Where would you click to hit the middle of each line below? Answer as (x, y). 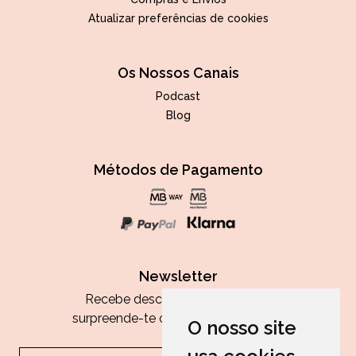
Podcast (178, 96)
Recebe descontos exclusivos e (178, 299)
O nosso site (242, 328)
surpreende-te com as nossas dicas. (178, 318)
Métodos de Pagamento (178, 170)
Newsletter (178, 276)
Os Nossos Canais (178, 73)
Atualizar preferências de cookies (178, 18)
